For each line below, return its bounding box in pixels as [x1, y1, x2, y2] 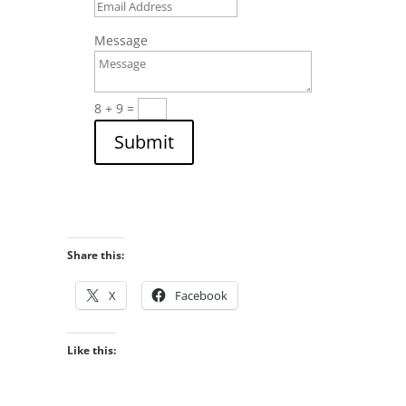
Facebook [175, 286, 227, 304]
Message [94, 31, 148, 49]
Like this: [67, 342, 116, 358]
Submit [114, 129, 174, 154]
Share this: [67, 246, 124, 263]
